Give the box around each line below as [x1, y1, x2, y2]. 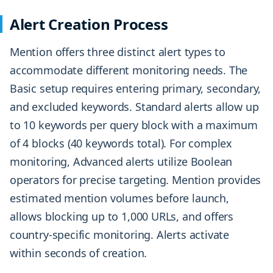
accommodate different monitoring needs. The [10, 63, 248, 78]
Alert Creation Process [10, 14, 168, 35]
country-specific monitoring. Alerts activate [10, 227, 230, 243]
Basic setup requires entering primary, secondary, [10, 81, 261, 96]
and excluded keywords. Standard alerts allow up [10, 99, 259, 115]
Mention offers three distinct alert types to [10, 44, 226, 60]
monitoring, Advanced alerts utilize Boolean [10, 154, 233, 169]
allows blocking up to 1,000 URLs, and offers [10, 209, 234, 224]
